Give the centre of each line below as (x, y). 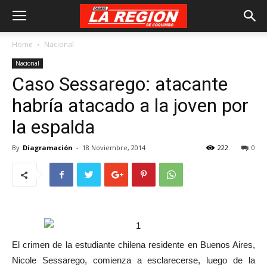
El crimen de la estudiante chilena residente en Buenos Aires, (133, 245)
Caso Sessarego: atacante (120, 84)
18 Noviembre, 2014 (114, 148)
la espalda (53, 127)
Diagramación (48, 148)
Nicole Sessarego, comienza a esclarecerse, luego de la (133, 260)
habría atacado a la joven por (130, 105)
